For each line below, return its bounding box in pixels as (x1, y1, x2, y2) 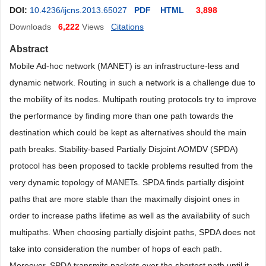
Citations (111, 22, 144, 31)
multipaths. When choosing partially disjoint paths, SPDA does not (9, 227, 255, 237)
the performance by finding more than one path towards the (9, 111, 233, 121)
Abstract (9, 44, 48, 54)
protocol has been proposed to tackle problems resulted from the (9, 161, 253, 170)
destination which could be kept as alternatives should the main (9, 128, 246, 137)
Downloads (9, 22, 51, 31)
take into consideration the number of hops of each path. (9, 244, 222, 254)
